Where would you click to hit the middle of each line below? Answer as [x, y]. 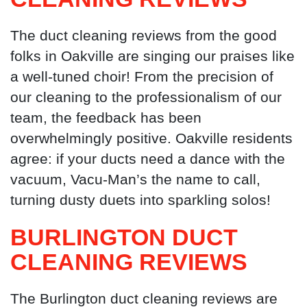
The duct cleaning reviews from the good [144, 36]
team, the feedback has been [106, 118]
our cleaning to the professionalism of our [146, 97]
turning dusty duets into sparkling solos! [140, 200]
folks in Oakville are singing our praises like [152, 56]
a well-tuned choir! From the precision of [142, 77]
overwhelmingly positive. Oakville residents [151, 138]
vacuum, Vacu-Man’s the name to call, [135, 180]
